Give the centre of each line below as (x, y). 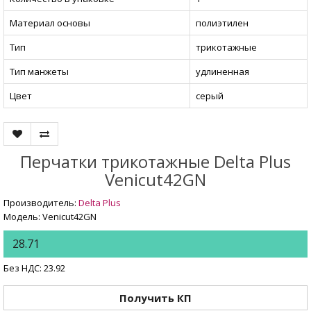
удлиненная (222, 72)
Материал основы (50, 23)
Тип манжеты (39, 72)
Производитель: (41, 203)
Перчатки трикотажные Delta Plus (155, 162)
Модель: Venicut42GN (50, 217)
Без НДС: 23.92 (34, 268)
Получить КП (155, 297)
